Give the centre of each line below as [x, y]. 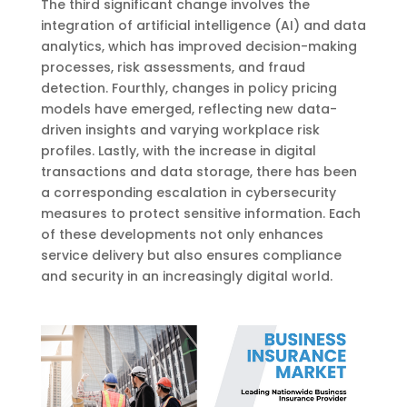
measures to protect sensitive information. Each [200, 213]
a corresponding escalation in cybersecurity [188, 192]
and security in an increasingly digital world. [186, 276]
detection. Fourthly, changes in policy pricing [189, 88]
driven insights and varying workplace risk [180, 129]
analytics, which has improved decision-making [199, 46]
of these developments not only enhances [182, 234]
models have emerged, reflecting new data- [189, 109]
